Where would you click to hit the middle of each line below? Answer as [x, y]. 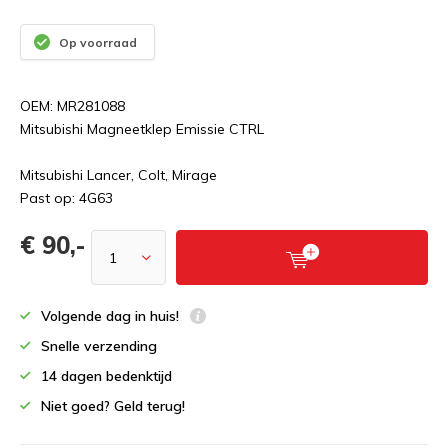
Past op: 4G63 [66, 198]
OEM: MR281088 [72, 106]
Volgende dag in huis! [112, 316]
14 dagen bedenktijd [106, 376]
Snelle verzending [99, 346]
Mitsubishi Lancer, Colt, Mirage [118, 175]
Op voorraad [96, 42]
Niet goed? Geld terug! [113, 406]
